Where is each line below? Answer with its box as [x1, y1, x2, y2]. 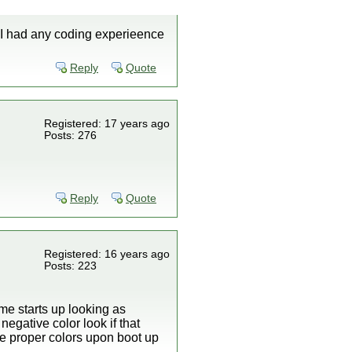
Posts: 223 [44, 260, 97, 272]
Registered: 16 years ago [44, 248, 170, 260]
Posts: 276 [44, 130, 97, 141]
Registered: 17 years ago [44, 118, 170, 130]
